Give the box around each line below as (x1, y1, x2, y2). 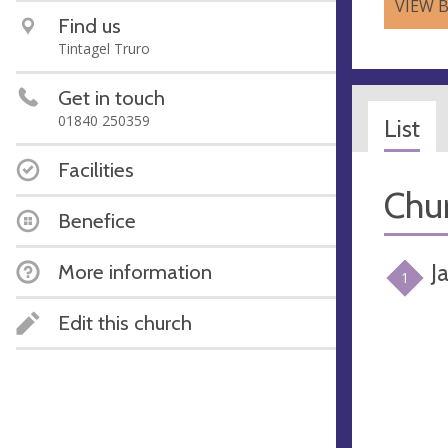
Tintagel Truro (58, 39, 150, 58)
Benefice (58, 208, 136, 233)
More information (58, 259, 212, 284)
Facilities (58, 157, 134, 182)
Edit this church (58, 310, 192, 335)
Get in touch (58, 85, 165, 110)
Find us (58, 13, 121, 38)
